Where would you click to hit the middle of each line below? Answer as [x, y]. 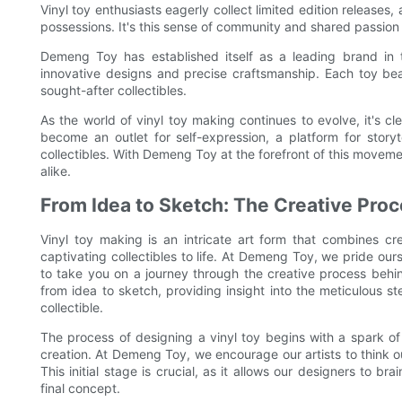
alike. [56, 171]
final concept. [80, 389]
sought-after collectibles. [114, 91]
